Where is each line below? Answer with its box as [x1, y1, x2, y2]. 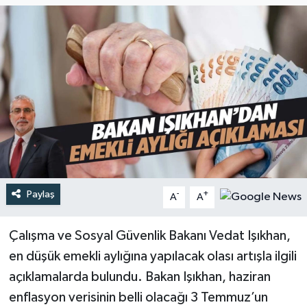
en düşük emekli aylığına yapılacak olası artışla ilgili [8, 249, 297, 263]
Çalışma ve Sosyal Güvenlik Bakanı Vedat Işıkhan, [8, 228, 291, 243]
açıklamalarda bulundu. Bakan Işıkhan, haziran [8, 269, 271, 284]
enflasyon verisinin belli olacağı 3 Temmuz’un [8, 290, 268, 304]
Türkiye [36, 19, 79, 30]
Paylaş [26, 188, 55, 199]
